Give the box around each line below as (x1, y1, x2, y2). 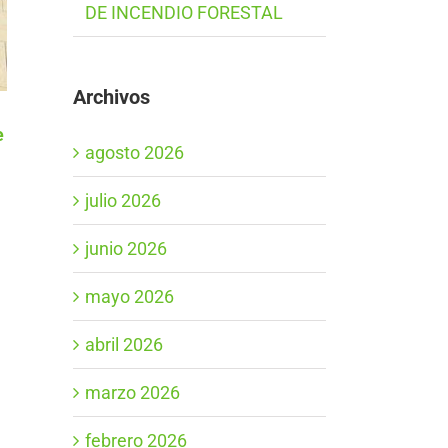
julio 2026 (85, 189, 161, 211)
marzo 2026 (85, 381, 180, 403)
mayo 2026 (85, 285, 174, 307)
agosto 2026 (85, 141, 184, 163)
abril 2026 (85, 333, 163, 355)
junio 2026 (85, 237, 167, 259)
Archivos (73, 85, 150, 110)
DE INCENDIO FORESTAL (85, 2, 283, 24)
